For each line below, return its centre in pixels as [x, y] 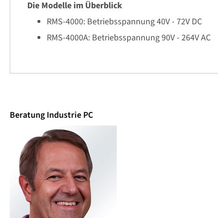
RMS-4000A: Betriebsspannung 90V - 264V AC [129, 37]
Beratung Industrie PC [51, 115]
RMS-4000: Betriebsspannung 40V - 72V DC [124, 21]
